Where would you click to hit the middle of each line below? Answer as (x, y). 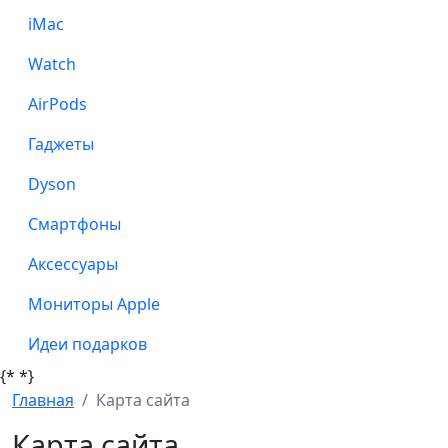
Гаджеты (61, 143)
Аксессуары (73, 263)
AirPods (57, 103)
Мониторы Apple (94, 303)
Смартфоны (74, 223)
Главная (43, 399)
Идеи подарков (87, 343)
